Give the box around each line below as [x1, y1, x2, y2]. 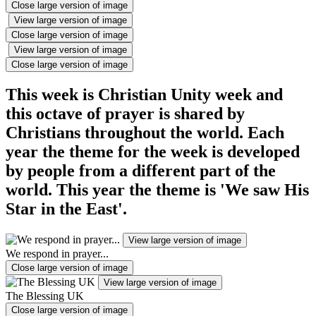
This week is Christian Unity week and [6, 85, 283, 104]
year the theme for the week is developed [6, 142, 300, 162]
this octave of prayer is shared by [6, 104, 245, 123]
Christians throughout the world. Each [6, 123, 284, 142]
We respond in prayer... [6, 248, 109, 260]
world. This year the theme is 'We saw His [6, 181, 309, 200]
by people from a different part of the [6, 162, 276, 181]
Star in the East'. [6, 200, 127, 219]
